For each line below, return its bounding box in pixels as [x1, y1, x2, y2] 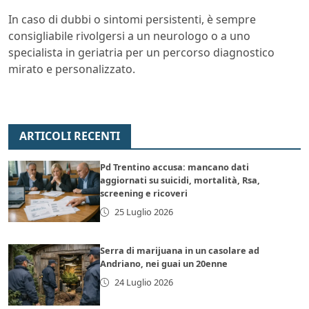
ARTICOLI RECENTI [19, 128, 120, 144]
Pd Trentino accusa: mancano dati [100, 161, 250, 174]
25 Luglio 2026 [114, 206, 173, 219]
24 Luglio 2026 [114, 276, 173, 289]
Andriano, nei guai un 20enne [100, 257, 228, 270]
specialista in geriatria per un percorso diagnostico [8, 45, 275, 61]
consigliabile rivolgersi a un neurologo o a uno [8, 28, 250, 44]
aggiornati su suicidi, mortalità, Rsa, [100, 174, 261, 187]
